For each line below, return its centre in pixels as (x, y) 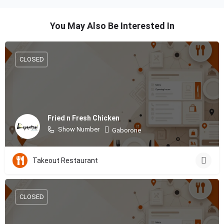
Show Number (79, 129)
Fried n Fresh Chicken (83, 118)
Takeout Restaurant (65, 160)
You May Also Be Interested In (112, 25)
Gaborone (126, 130)
